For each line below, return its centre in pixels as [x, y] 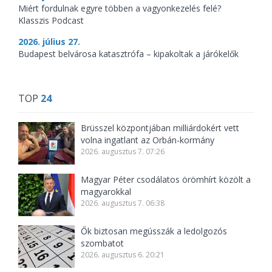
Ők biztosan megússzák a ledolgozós [154, 231]
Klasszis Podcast [51, 21]
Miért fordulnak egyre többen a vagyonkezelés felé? [120, 8]
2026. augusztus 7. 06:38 [123, 203]
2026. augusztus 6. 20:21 [123, 255]
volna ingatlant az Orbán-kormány [148, 140]
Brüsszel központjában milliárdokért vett [160, 128]
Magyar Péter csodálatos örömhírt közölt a [166, 180]
